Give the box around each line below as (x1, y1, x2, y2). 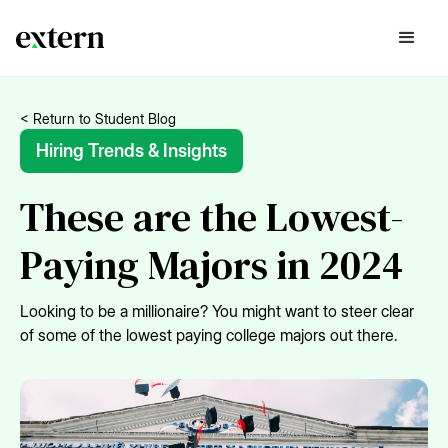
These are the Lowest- (20, 190, 404, 244)
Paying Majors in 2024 (20, 238, 403, 292)
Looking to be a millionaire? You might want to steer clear (20, 301, 414, 321)
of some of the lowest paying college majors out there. (20, 325, 398, 345)
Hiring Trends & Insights (36, 140, 227, 161)
